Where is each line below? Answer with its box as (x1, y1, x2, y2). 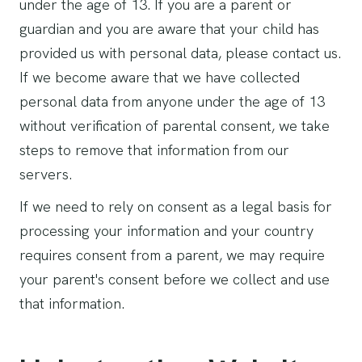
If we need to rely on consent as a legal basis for (19, 197, 332, 216)
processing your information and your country (19, 221, 314, 240)
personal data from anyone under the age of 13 (19, 92, 325, 111)
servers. (19, 165, 72, 183)
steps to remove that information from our (19, 141, 289, 159)
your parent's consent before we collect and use (19, 270, 330, 288)
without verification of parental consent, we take (19, 116, 330, 135)
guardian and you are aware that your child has (19, 19, 319, 38)
